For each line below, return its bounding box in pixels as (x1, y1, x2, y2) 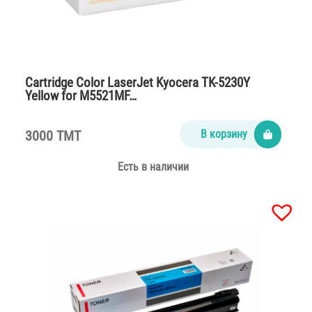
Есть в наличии (117, 159, 189, 173)
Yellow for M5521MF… (25, 87, 136, 104)
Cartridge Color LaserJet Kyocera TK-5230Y (25, 74, 250, 91)
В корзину (201, 127, 248, 141)
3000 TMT (25, 127, 81, 144)
